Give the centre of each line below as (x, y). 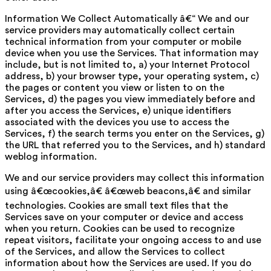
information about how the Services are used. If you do (128, 263)
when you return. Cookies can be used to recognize (120, 228)
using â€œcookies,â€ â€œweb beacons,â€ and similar (128, 191)
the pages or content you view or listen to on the (115, 87)
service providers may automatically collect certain (120, 30)
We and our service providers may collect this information (135, 178)
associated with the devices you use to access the (117, 122)
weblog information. (51, 156)
